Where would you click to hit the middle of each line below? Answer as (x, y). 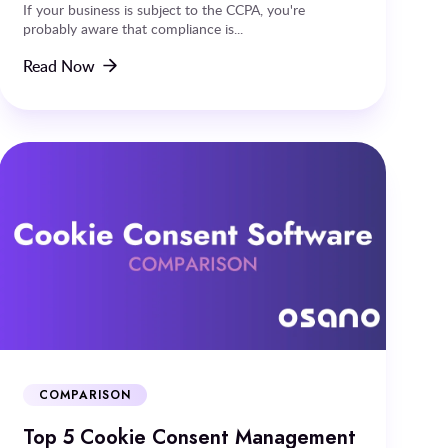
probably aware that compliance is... (133, 28)
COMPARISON (85, 394)
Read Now (59, 65)
